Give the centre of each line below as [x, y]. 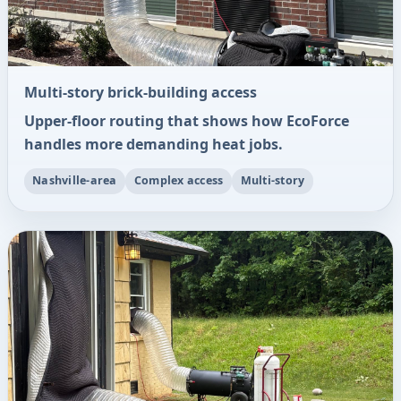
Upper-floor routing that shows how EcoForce [186, 120]
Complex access [179, 181]
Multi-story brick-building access [140, 93]
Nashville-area [75, 181]
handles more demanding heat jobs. [153, 144]
